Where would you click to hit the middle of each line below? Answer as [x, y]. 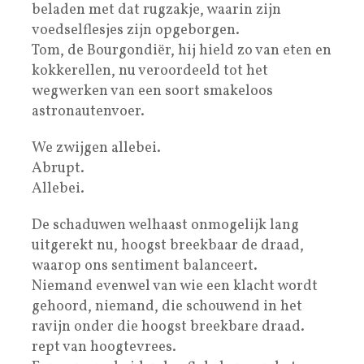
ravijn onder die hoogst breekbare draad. [168, 327]
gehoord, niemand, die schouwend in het [167, 306]
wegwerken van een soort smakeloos [152, 91]
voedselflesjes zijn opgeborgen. [136, 30]
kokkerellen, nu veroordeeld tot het [150, 71]
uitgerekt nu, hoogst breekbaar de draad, [168, 245]
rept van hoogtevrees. [104, 347]
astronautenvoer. [88, 111]
